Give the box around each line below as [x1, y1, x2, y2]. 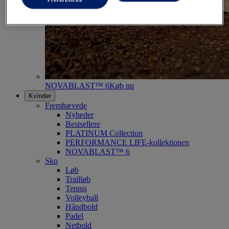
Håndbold [65, 202, 98, 211]
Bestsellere [65, 119, 100, 128]
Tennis [65, 184, 87, 193]
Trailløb [65, 174, 90, 184]
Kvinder [29, 91, 51, 100]
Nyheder [65, 110, 94, 119]
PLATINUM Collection [65, 128, 143, 138]
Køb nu [109, 81, 134, 90]
